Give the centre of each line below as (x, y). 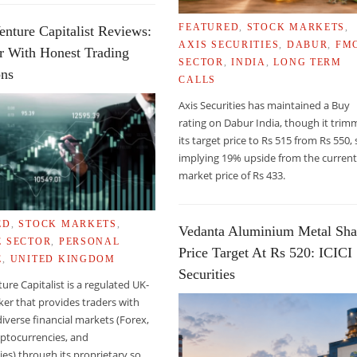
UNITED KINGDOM (63, 259)
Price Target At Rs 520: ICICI (266, 252)
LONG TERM (308, 62)
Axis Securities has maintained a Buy (265, 105)
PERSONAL (89, 241)
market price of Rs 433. (232, 175)
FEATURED (209, 27)
